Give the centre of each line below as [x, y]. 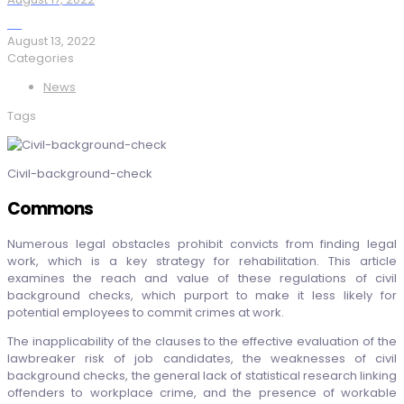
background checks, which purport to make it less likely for [202, 295]
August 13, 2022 [51, 41]
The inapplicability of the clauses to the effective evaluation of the [202, 341]
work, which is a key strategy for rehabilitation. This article [202, 261]
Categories [41, 59]
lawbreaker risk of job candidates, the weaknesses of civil [202, 358]
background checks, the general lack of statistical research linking [202, 376]
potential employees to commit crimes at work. [147, 312]
